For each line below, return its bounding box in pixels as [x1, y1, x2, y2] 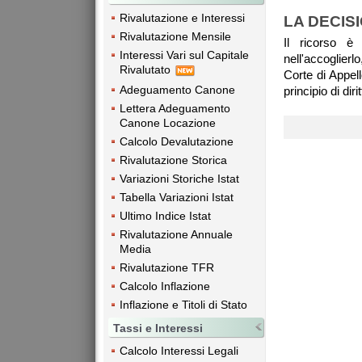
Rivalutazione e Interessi [120, 11, 245, 25]
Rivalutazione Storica [120, 153, 227, 166]
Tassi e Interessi [113, 321, 203, 335]
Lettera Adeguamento [120, 101, 230, 115]
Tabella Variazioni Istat [120, 190, 234, 204]
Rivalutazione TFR [120, 260, 214, 274]
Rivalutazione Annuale [120, 227, 233, 241]
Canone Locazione [120, 116, 216, 129]
